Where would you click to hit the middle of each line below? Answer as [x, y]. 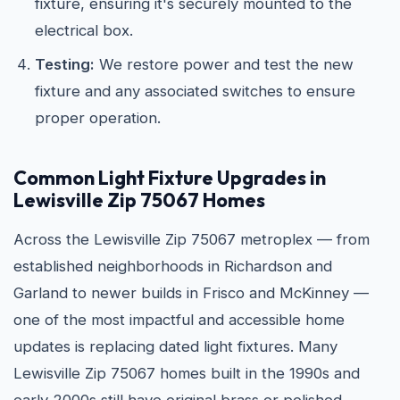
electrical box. [84, 30]
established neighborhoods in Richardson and [173, 266]
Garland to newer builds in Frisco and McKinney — [191, 293]
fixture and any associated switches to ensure [195, 91]
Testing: [65, 64]
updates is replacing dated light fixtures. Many [175, 346]
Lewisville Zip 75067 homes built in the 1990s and [187, 373]
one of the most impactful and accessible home [179, 320]
